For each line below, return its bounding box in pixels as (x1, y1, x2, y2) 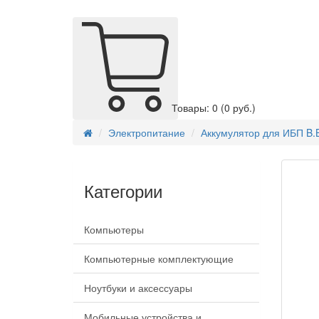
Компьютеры (84, 222, 144, 237)
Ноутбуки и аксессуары (84, 281, 192, 296)
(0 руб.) (221, 100, 256, 115)
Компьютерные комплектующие (84, 251, 234, 266)
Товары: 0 (172, 100, 221, 115)
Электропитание (108, 125, 185, 140)
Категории (84, 178, 162, 204)
